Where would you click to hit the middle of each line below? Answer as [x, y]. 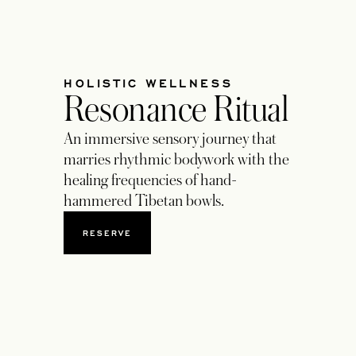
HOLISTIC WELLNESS [148, 82]
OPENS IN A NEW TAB [166, 238]
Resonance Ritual [176, 109]
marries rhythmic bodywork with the [176, 159]
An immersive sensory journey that [170, 139]
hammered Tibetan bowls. [145, 201]
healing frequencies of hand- [150, 180]
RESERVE [107, 232]
